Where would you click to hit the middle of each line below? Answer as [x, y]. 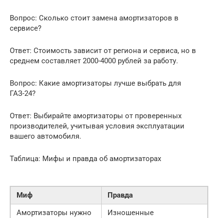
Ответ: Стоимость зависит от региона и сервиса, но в [103, 51]
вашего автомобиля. [45, 136]
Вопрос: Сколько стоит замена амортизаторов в [94, 18]
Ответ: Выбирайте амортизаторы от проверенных [96, 116]
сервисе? [26, 28]
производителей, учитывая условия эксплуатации [97, 126]
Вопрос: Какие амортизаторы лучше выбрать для [95, 83]
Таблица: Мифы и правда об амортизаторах [85, 159]
